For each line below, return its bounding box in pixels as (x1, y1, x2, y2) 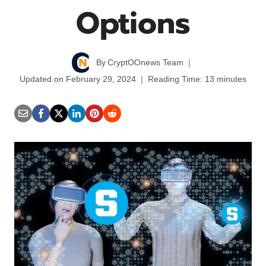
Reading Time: (147, 75, 202, 84)
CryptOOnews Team (107, 58, 184, 68)
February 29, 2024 (65, 75, 136, 84)
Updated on (20, 75, 64, 84)
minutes (216, 75, 246, 84)
